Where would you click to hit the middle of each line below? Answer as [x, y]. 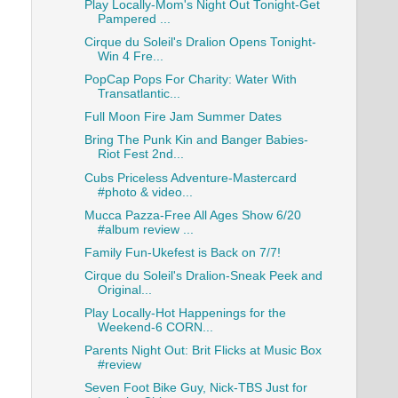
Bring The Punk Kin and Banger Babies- [196, 140]
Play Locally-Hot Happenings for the [185, 313]
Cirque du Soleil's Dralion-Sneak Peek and [203, 275]
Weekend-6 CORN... [155, 327]
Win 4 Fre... [130, 56]
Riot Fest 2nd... [140, 155]
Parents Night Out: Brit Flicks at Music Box [203, 351]
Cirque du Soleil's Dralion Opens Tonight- [200, 42]
